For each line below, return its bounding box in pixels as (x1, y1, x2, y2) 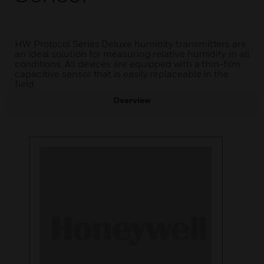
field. (15, 78, 36, 90)
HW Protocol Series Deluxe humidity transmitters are (15, 38, 246, 49)
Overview (113, 95, 151, 105)
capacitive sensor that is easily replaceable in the (15, 68, 229, 80)
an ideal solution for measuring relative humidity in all (15, 48, 249, 60)
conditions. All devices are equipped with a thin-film (15, 58, 240, 70)
